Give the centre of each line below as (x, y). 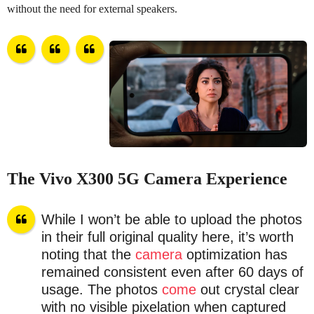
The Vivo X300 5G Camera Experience (147, 179)
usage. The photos (101, 289)
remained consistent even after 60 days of (172, 272)
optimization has (234, 254)
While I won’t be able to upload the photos (171, 219)
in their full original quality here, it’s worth (167, 237)
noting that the (88, 254)
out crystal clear (247, 289)
